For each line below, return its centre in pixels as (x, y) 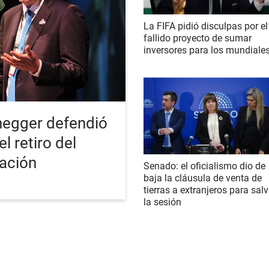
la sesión (162, 202)
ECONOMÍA (104, 233)
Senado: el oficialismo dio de (204, 166)
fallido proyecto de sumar (198, 38)
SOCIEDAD (146, 233)
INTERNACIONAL (198, 233)
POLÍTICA (64, 233)
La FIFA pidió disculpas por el (206, 26)
